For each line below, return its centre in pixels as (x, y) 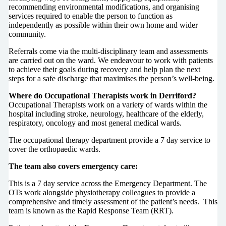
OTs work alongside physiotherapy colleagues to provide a (102, 192)
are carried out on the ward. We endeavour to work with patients (110, 60)
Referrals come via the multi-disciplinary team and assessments (108, 51)
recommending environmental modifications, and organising (104, 7)
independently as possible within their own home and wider (103, 25)
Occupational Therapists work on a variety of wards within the (108, 104)
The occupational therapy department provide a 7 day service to (109, 140)
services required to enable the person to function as (90, 16)
